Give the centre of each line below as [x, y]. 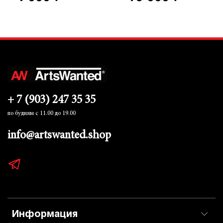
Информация [45, 215]
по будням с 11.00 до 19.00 [42, 114]
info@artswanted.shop [59, 136]
